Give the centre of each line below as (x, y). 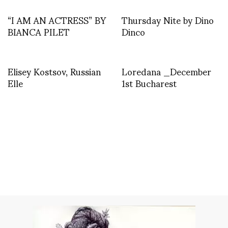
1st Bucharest (149, 82)
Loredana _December (166, 71)
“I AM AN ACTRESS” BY (57, 19)
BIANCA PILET (39, 31)
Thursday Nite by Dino (168, 19)
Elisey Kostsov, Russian (54, 71)
